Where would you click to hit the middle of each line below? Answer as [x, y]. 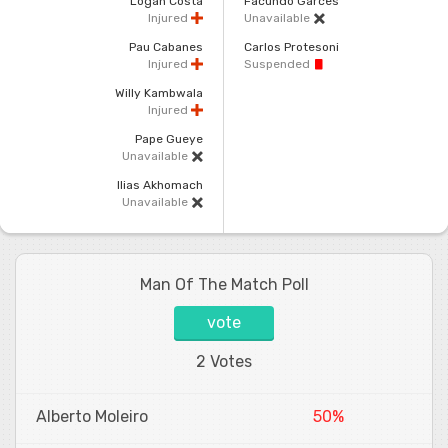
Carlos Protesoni [291, 46]
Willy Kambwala [159, 92]
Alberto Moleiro [92, 416]
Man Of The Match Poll [224, 284]
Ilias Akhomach [160, 184]
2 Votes [224, 361]
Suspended [278, 63]
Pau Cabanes [166, 46]
